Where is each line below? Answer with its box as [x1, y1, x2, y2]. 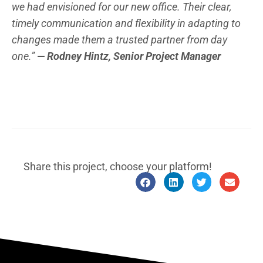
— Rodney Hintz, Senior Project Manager [37, 49, 221, 62]
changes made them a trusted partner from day [12, 33, 227, 46]
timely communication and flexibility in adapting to [12, 16, 241, 29]
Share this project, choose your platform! [23, 160, 212, 173]
